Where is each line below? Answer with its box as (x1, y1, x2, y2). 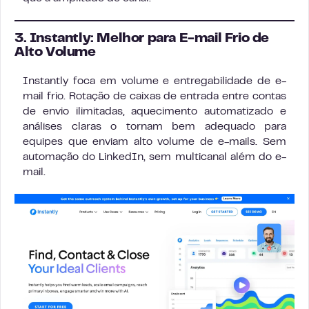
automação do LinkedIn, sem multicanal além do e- (23, 152, 286, 163)
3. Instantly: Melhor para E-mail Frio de (14, 33, 270, 46)
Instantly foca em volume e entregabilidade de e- (23, 77, 286, 87)
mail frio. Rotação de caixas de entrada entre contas (23, 92, 286, 102)
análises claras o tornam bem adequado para (23, 122, 286, 132)
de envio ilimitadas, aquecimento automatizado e (23, 107, 286, 117)
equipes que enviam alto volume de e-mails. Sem (23, 137, 286, 148)
